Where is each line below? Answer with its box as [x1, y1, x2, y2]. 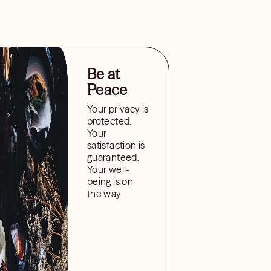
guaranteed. [87, 151, 139, 163]
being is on [87, 175, 133, 188]
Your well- [87, 163, 130, 175]
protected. [87, 115, 132, 127]
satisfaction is [87, 139, 145, 151]
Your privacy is [87, 103, 149, 115]
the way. [87, 188, 123, 200]
